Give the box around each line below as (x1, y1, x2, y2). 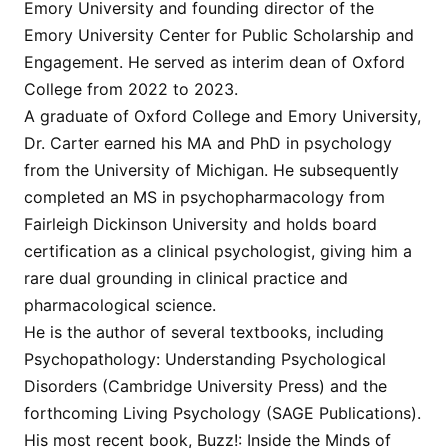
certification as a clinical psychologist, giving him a (24, 241, 412, 262)
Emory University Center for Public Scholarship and (24, 25, 414, 46)
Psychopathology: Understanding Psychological (24, 349, 386, 370)
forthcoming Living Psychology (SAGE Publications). (24, 403, 421, 424)
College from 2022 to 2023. (24, 79, 238, 100)
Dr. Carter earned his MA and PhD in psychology (24, 133, 392, 154)
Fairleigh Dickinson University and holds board (24, 214, 377, 235)
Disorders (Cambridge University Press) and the (24, 376, 387, 397)
